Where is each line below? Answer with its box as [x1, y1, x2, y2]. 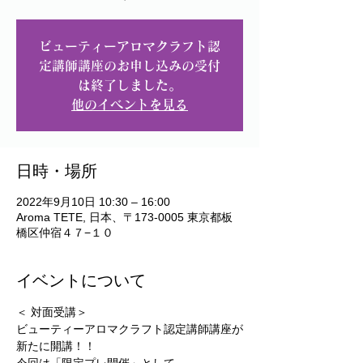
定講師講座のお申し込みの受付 [39, 59, 220, 72]
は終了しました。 [78, 79, 181, 92]
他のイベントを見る [71, 98, 188, 111]
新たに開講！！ [16, 340, 96, 352]
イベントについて [16, 271, 146, 289]
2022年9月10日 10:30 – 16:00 [16, 195, 170, 208]
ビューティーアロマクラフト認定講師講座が [16, 322, 243, 335]
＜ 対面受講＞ [16, 305, 88, 318]
